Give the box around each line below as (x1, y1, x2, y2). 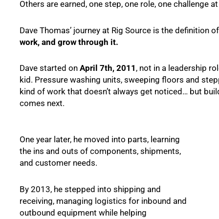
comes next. (20, 98, 65, 109)
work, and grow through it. (20, 37, 118, 47)
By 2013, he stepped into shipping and (20, 184, 161, 194)
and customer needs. (20, 158, 97, 168)
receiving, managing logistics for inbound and (20, 196, 187, 206)
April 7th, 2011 (80, 63, 136, 73)
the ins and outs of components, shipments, (20, 146, 181, 156)
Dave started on (20, 63, 80, 73)
